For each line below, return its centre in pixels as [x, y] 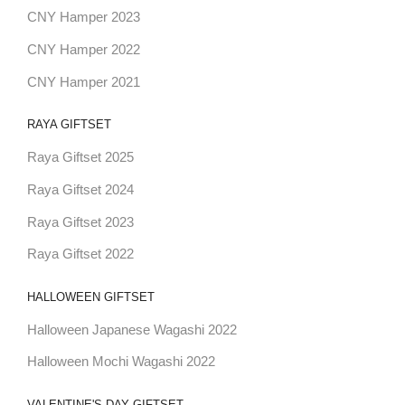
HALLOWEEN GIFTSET [90, 297]
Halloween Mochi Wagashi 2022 [121, 362]
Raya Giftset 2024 [80, 189]
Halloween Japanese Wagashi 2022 [132, 330]
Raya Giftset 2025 [80, 157]
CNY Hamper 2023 [83, 17]
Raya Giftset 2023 [80, 222]
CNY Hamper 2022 [83, 49]
